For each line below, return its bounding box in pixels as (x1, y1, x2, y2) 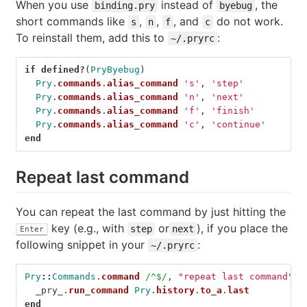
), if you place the (197, 221, 288, 235)
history (156, 284, 195, 295)
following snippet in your (16, 237, 148, 251)
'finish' (211, 105, 255, 116)
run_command (69, 284, 129, 295)
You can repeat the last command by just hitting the (16, 204, 286, 219)
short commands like (16, 14, 128, 28)
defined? (41, 64, 85, 75)
